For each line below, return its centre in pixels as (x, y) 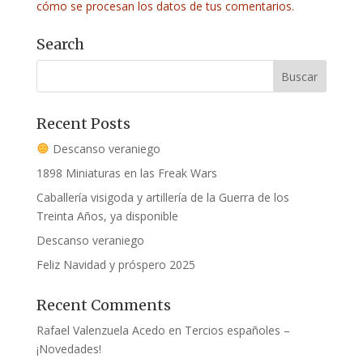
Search (60, 44)
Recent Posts (83, 123)
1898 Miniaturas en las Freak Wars (126, 173)
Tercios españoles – (237, 330)
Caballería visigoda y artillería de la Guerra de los (162, 197)
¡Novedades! (68, 348)
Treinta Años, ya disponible (107, 216)
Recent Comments (103, 305)
